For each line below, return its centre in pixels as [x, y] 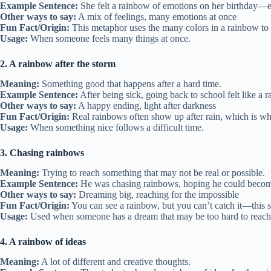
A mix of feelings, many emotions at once [156, 17]
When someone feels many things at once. [109, 39]
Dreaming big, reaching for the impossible [158, 194]
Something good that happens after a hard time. [130, 84]
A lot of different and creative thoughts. [115, 261]
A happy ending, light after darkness [146, 106]
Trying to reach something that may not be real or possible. [152, 172]
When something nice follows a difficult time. [116, 128]
